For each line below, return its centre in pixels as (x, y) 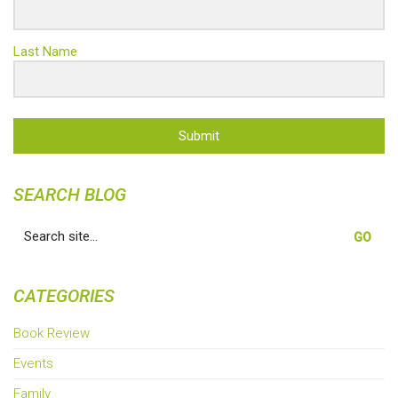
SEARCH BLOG (70, 195)
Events (33, 364)
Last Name (45, 52)
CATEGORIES (64, 296)
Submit (199, 135)
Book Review (52, 334)
